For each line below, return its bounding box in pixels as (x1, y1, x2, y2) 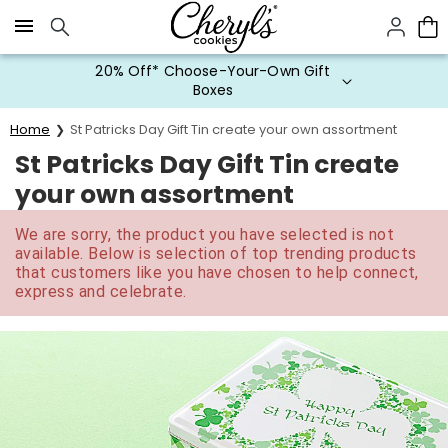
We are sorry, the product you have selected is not (15, 225, 395, 244)
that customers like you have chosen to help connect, (15, 263, 419, 282)
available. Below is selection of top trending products (15, 244, 417, 263)
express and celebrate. (15, 282, 187, 301)
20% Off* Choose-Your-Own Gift (95, 61, 331, 81)
